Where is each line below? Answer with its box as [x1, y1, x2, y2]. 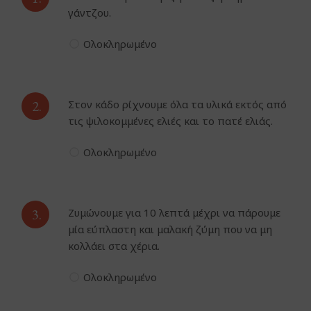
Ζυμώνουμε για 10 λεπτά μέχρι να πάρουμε [68, 205, 281, 220]
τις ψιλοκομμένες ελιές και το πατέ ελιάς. [68, 114, 274, 128]
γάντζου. [68, 6, 112, 20]
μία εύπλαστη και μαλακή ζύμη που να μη [68, 222, 273, 237]
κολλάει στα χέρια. [68, 239, 160, 253]
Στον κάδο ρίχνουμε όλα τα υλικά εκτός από [68, 97, 287, 112]
